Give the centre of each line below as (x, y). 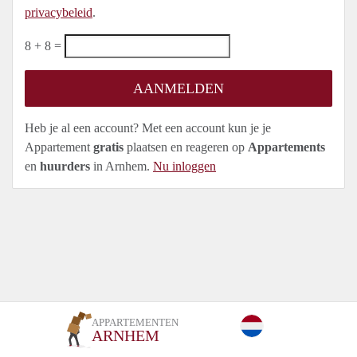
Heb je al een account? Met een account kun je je (148, 128)
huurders (65, 166)
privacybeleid (59, 12)
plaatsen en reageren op (186, 147)
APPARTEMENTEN (135, 322)
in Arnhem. (122, 166)
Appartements (286, 147)
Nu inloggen (184, 166)
